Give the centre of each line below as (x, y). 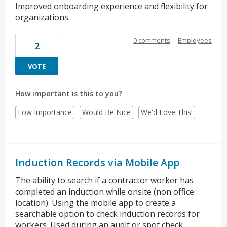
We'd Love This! (167, 112)
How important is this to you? (69, 93)
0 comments (152, 40)
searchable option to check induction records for (107, 214)
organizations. (43, 17)
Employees (195, 40)
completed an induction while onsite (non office (105, 191)
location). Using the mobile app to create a (96, 202)
